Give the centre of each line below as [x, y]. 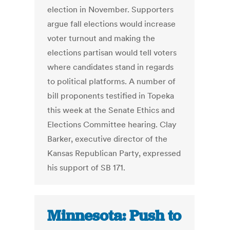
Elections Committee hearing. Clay [112, 124]
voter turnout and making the [101, 38]
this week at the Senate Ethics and [111, 110]
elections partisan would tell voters [112, 53]
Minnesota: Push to [114, 216]
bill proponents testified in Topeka [111, 96]
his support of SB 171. [87, 168]
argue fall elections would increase [112, 24]
